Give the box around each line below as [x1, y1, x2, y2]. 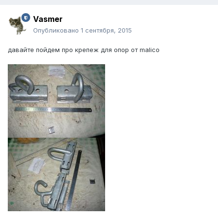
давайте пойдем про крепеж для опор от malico [8, 46, 160, 54]
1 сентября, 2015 [81, 26, 132, 35]
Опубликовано [33, 26, 81, 35]
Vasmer [33, 14, 63, 24]
